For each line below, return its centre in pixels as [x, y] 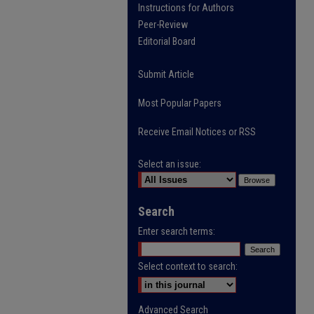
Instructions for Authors [186, 8]
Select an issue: [170, 164]
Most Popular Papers [180, 103]
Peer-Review [163, 25]
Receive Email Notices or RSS [197, 132]
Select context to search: [188, 266]
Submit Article [166, 74]
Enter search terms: [177, 231]
